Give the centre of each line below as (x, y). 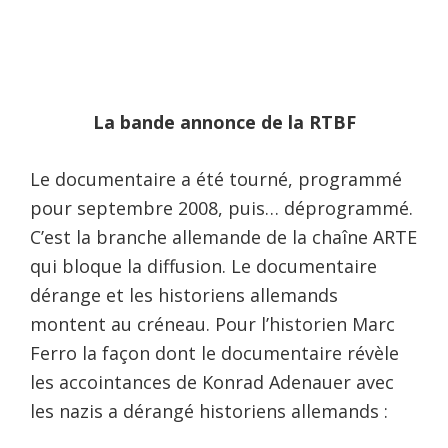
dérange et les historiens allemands (184, 294)
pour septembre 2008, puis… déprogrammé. (221, 207)
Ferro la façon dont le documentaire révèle (214, 352)
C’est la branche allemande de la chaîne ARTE (223, 236)
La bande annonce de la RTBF (224, 121)
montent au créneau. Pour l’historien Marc (212, 323)
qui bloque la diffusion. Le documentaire (203, 265)
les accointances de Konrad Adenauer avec (212, 381)
